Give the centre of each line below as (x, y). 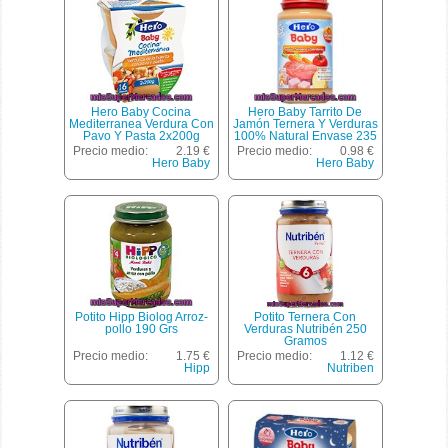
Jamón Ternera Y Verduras (305, 124)
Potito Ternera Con (305, 317)
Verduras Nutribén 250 (305, 329)
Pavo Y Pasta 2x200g (141, 136)
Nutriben (350, 368)
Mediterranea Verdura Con (141, 124)
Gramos (305, 341)
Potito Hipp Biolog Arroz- (141, 317)
